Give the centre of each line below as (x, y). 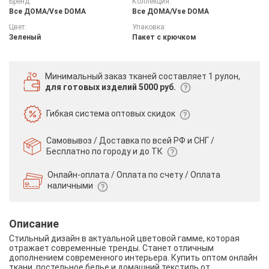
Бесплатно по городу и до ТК (105, 152)
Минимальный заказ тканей (102, 76)
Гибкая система (78, 114)
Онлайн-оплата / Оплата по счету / (118, 175)
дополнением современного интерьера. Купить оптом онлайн (133, 257)
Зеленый (25, 37)
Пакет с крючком (164, 37)
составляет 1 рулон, (199, 76)
